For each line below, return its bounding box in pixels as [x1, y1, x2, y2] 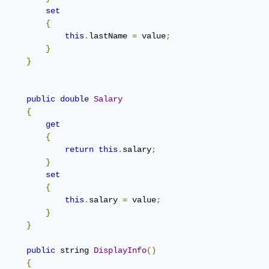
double [60, 94, 89, 104]
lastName [89, 31, 132, 41]
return [65, 144, 94, 154]
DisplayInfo [94, 245, 147, 255]
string [55, 245, 94, 255]
